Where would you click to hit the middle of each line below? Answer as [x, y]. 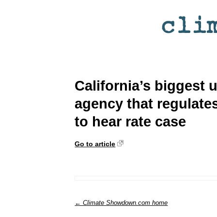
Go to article [95, 144]
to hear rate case [131, 121]
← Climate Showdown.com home [121, 202]
